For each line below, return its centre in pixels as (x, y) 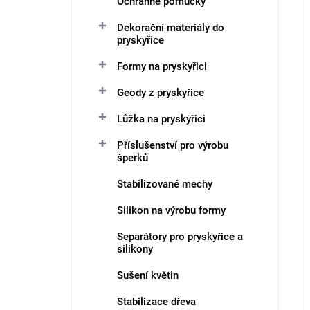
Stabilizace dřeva (156, 302)
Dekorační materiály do (171, 28)
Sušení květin (148, 275)
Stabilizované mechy (165, 184)
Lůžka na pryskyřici (161, 119)
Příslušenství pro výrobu (173, 145)
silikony (135, 249)
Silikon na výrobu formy (171, 210)
